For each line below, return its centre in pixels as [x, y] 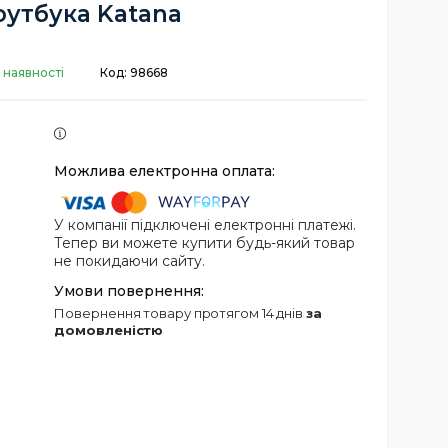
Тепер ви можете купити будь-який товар [205, 243]
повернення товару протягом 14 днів [185, 313]
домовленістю [109, 330]
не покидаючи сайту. [130, 261]
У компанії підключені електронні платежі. [205, 225]
